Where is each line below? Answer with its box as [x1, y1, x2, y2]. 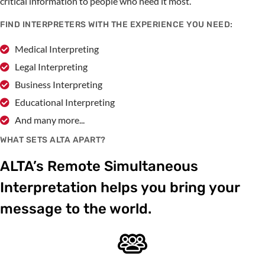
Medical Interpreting [15, 43, 99, 55]
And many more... [15, 114, 85, 126]
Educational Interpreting [15, 96, 115, 108]
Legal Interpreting [15, 61, 88, 73]
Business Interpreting [15, 79, 102, 91]
